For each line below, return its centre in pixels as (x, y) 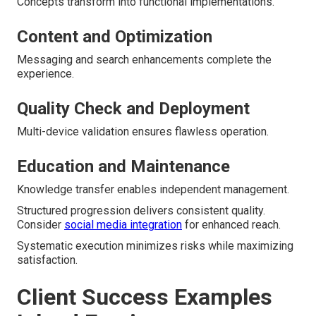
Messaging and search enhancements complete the (144, 60)
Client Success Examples (145, 297)
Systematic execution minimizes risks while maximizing (155, 246)
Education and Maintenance (123, 167)
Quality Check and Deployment (133, 109)
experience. (45, 74)
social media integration (123, 225)
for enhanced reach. (231, 225)
